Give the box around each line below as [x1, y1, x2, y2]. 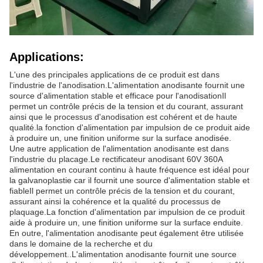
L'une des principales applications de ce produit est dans [9, 70, 220, 79]
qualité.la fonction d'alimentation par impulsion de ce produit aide [9, 123, 250, 132]
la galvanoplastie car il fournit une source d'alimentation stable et [9, 176, 249, 185]
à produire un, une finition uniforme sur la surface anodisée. [9, 133, 231, 143]
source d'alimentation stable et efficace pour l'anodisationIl [9, 91, 226, 100]
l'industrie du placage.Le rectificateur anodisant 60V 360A [9, 154, 222, 164]
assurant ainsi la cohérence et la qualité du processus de [9, 197, 221, 206]
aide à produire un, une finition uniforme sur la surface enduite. [9, 218, 243, 227]
